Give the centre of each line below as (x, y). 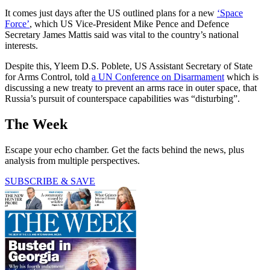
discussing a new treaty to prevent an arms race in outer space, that (131, 87)
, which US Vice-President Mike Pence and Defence (129, 24)
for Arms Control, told (48, 77)
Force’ (17, 24)
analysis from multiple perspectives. (72, 160)
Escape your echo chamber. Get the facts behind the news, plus (124, 149)
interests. (21, 45)
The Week (36, 124)
